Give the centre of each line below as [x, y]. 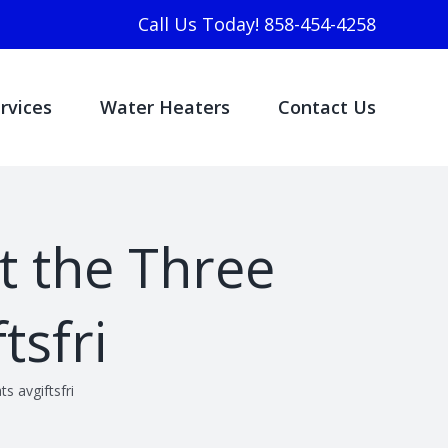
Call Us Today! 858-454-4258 [257, 24]
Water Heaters [165, 107]
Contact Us [327, 107]
